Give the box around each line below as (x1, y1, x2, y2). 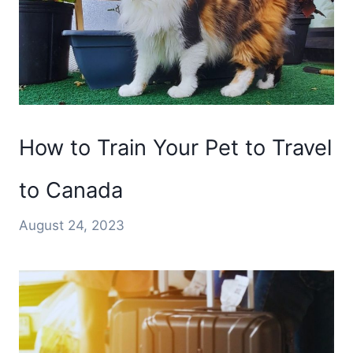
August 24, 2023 (19, 216, 124, 233)
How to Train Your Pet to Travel (19, 134, 332, 161)
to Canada (19, 176, 123, 203)
